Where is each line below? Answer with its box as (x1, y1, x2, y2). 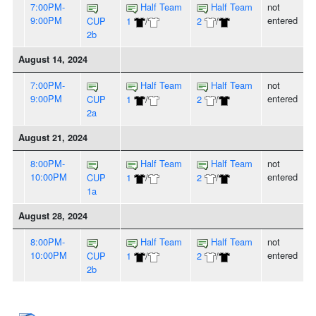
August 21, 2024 (18, 131, 87, 145)
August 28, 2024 (18, 209, 87, 223)
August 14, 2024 (18, 53, 87, 66)
